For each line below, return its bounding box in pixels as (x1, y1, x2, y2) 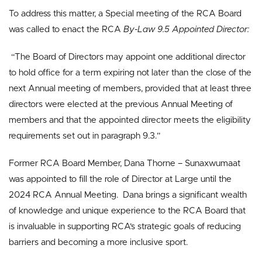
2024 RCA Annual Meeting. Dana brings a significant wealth (9, 191, 247, 199)
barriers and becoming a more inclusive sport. (9, 238, 188, 247)
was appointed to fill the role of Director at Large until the (9, 175, 232, 184)
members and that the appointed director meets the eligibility (9, 116, 251, 125)
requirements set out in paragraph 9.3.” (9, 132, 160, 140)
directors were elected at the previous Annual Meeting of (9, 100, 233, 109)
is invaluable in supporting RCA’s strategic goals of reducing (9, 222, 241, 231)
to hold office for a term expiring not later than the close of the (9, 68, 251, 77)
